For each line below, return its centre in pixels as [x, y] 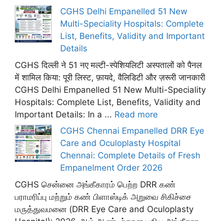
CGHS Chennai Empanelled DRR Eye [132, 131]
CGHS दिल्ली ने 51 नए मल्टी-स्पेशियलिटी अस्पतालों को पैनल [108, 65]
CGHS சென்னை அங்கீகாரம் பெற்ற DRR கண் [95, 184]
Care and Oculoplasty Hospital [120, 143]
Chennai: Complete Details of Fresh [130, 155]
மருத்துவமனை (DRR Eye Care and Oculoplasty [104, 209]
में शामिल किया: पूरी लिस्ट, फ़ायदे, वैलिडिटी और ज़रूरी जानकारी [110, 77]
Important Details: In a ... [65, 114]
